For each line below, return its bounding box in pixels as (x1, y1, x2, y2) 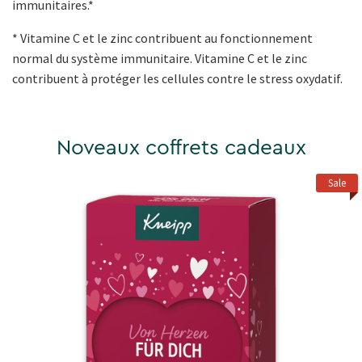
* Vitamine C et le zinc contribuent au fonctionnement (12, 29, 313, 46)
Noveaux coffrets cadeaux (56, 137, 306, 158)
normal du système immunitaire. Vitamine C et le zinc (12, 49, 307, 66)
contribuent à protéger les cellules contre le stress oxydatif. (12, 69, 345, 86)
